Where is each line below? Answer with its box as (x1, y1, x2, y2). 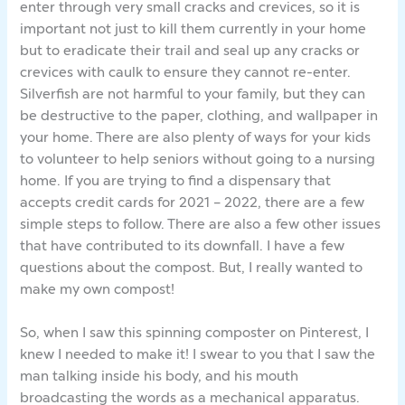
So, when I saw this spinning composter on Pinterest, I (20, 322, 370, 342)
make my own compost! (20, 279, 175, 299)
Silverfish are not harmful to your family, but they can (20, 84, 366, 104)
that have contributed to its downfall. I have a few (20, 236, 345, 256)
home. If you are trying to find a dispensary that (20, 171, 332, 191)
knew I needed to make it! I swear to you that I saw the (20, 344, 376, 363)
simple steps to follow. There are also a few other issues (20, 214, 381, 234)
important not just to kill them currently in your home (20, 19, 367, 39)
